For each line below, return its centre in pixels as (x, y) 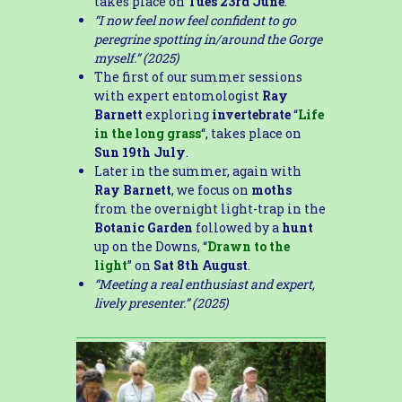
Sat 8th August (200, 265)
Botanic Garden (143, 227)
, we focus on (211, 189)
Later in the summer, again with (197, 170)
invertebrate (251, 114)
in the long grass (147, 133)
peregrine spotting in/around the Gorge (208, 39)
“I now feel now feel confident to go (195, 20)
